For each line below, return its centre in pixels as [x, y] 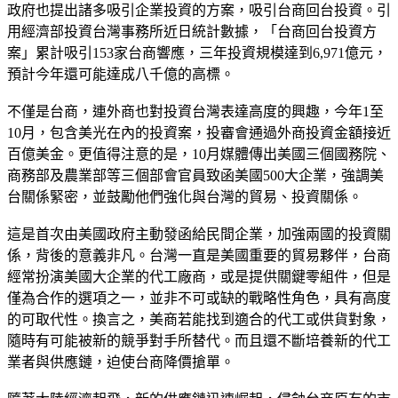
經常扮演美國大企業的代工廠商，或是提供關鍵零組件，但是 [199, 276]
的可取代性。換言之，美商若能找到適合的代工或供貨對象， [199, 319]
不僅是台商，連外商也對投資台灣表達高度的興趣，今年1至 [195, 111]
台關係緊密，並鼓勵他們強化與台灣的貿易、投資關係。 [185, 196]
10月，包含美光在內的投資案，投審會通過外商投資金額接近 [199, 132]
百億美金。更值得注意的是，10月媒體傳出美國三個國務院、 [199, 154]
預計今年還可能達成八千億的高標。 [121, 74]
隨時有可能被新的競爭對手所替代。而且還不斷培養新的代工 [199, 340]
